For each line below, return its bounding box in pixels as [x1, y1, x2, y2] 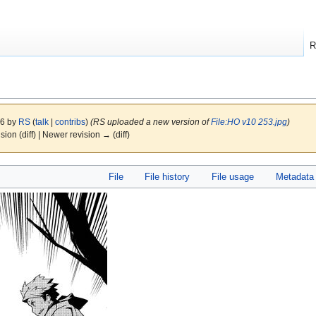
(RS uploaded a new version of [90, 117, 211, 127]
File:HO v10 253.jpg [210, 117, 287, 127]
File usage [212, 171, 254, 182]
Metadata [275, 171, 314, 182]
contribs [54, 117, 85, 127]
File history [145, 171, 190, 182]
